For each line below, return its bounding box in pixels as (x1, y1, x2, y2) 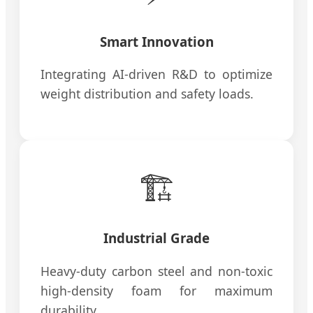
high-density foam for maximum (41, 282, 272, 299)
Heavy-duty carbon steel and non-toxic (41, 262, 272, 279)
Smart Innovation (99, 32, 214, 50)
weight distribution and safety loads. (41, 85, 254, 103)
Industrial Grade (103, 229, 210, 247)
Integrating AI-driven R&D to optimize (41, 66, 272, 83)
